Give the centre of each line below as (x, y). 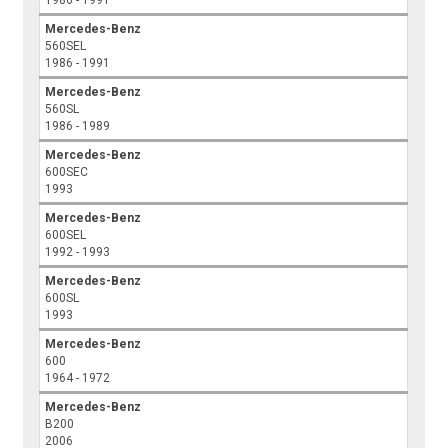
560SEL (66, 46)
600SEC (67, 172)
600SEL (66, 235)
